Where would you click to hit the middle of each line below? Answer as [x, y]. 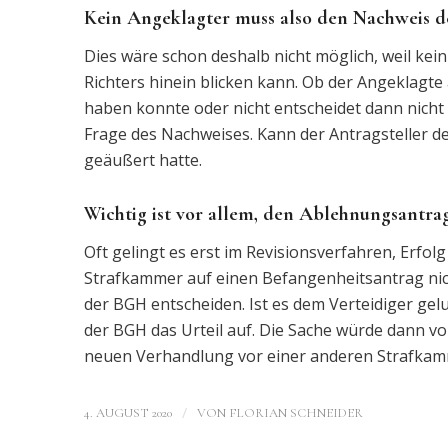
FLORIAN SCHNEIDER [295, 413]
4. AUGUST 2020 [127, 413]
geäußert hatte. [142, 159]
